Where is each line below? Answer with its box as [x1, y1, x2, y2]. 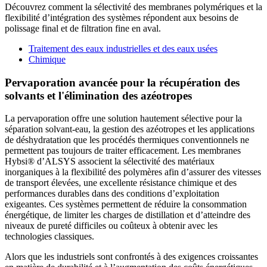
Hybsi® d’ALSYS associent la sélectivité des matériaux [5, 156, 215, 167]
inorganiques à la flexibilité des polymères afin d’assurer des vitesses [5, 167, 261, 178]
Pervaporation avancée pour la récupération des [5, 76, 240, 89]
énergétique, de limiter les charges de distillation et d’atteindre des [5, 210, 250, 221]
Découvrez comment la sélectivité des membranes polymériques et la [5, 1, 262, 12]
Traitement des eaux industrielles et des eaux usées [29, 43, 218, 54]
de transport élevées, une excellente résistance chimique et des [5, 178, 237, 188]
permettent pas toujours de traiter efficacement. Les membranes [5, 145, 241, 156]
